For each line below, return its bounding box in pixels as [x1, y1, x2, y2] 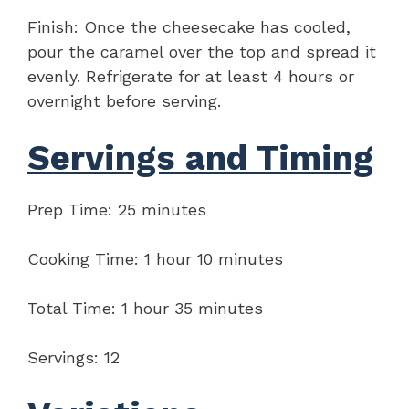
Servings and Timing [27, 137, 373, 178]
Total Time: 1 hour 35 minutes [27, 298, 263, 318]
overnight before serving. [27, 90, 221, 110]
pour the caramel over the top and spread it [27, 41, 376, 61]
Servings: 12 [27, 347, 120, 367]
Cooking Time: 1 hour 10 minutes [27, 248, 283, 268]
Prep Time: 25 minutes [27, 199, 206, 219]
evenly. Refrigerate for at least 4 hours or [27, 66, 354, 86]
